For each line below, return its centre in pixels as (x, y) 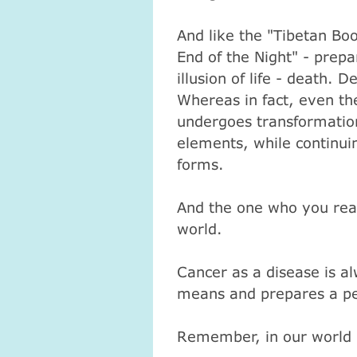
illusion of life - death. (257, 78)
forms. (200, 164)
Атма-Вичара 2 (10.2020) (129, 233)
